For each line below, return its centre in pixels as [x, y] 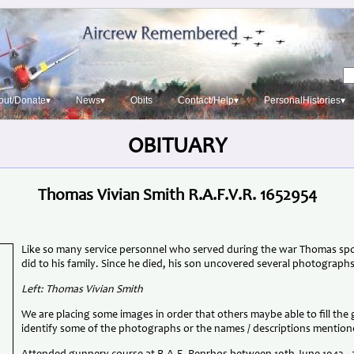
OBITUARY [177, 148]
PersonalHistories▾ [304, 100]
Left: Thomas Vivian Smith [82, 290]
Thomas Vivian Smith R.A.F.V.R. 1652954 [177, 197]
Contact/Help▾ [208, 100]
